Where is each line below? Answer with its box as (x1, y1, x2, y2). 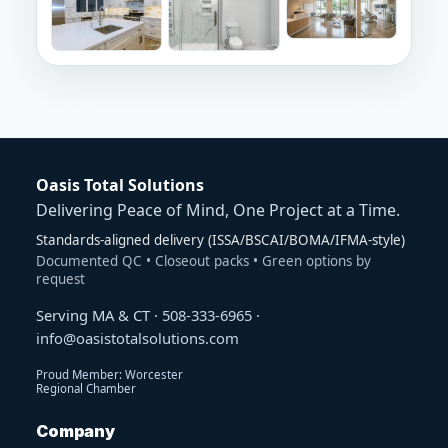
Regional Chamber (36, 380, 136, 396)
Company (36, 420, 115, 441)
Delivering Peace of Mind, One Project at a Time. (36, 198, 400, 221)
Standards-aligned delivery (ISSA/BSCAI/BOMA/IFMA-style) (36, 230, 405, 249)
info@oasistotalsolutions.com (36, 327, 239, 348)
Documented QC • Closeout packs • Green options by (36, 251, 371, 270)
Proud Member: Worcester (36, 366, 183, 382)
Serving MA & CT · (36, 304, 162, 325)
